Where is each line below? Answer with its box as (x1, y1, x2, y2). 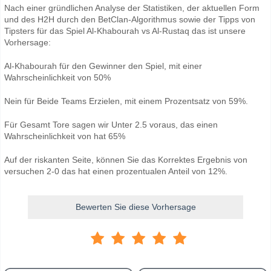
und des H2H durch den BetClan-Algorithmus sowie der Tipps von (4, 14, 255, 24)
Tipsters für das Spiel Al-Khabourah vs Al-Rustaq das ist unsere (4, 25, 246, 36)
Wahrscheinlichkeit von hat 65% (4, 131, 125, 141)
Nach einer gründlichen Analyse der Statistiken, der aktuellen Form (4, 2, 260, 13)
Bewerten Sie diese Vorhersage (75, 201, 196, 212)
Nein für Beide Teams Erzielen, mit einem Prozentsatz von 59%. (4, 96, 248, 106)
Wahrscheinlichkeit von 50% (4, 72, 111, 82)
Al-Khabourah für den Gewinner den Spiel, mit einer (4, 60, 202, 71)
